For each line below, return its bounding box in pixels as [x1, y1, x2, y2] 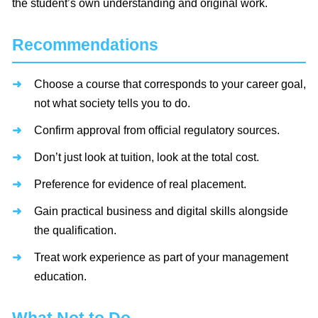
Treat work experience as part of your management [34, 251, 288, 264]
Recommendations [12, 35, 158, 55]
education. [34, 270, 87, 283]
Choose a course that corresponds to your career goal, [34, 78, 306, 91]
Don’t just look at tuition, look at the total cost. [34, 151, 259, 164]
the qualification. [34, 224, 116, 237]
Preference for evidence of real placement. [34, 178, 246, 191]
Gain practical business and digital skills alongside [34, 205, 288, 218]
